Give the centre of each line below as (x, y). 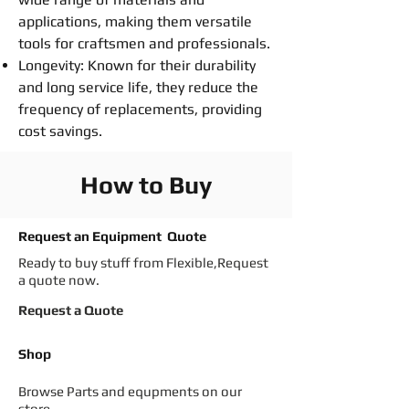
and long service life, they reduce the (138, 87)
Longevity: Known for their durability (137, 65)
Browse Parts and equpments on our (130, 391)
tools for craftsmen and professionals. (144, 43)
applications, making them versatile (135, 21)
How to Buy (146, 185)
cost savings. (60, 131)
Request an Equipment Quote (112, 236)
